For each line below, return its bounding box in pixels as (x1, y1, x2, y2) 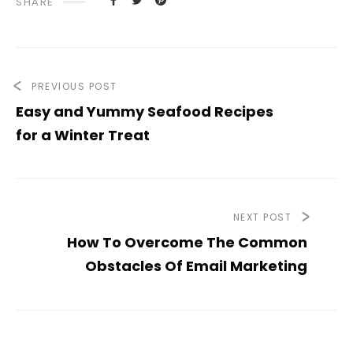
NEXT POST (232, 210, 292, 224)
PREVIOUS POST (32, 79, 117, 93)
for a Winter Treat (16, 124, 150, 145)
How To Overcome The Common (67, 232, 307, 252)
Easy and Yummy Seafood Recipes (16, 101, 273, 121)
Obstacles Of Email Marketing (85, 255, 307, 276)
